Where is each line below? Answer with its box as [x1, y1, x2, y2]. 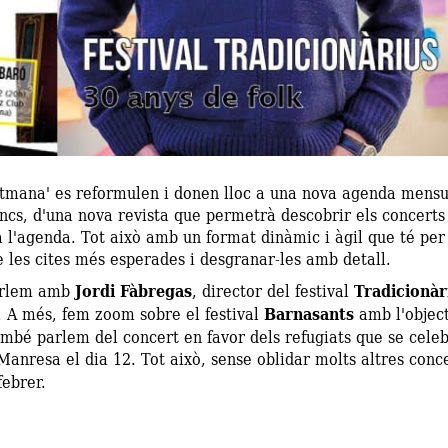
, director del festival [192, 277, 354, 303]
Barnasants [264, 300, 354, 327]
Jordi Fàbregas [75, 277, 192, 304]
